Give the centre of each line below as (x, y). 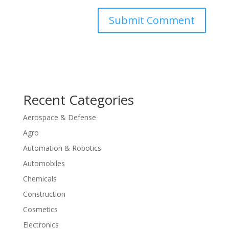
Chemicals (40, 178)
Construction (44, 194)
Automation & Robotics (62, 148)
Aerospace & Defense (59, 117)
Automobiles (44, 163)
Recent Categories (78, 99)
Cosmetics (40, 209)
